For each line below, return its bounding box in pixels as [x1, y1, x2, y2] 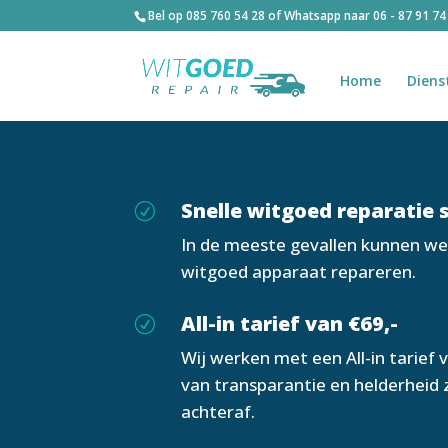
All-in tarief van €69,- [181, 310, 399, 338]
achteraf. [181, 400, 256, 424]
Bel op [148, 7, 187, 24]
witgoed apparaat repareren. [181, 259, 417, 283]
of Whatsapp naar [265, 7, 374, 24]
